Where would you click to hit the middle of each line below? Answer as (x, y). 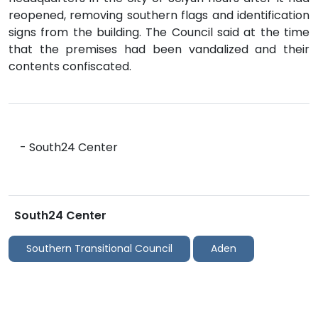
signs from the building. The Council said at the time (159, 32)
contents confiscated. (70, 66)
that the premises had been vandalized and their (159, 49)
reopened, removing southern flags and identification (159, 15)
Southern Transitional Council (99, 248)
